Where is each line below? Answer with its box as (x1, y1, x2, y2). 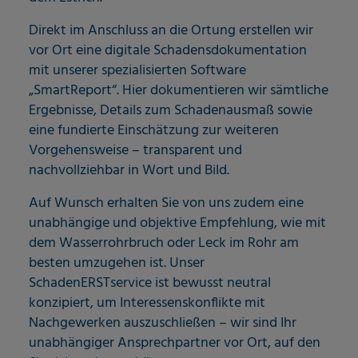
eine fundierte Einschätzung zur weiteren (29, 119, 279, 143)
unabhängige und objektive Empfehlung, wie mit (29, 212, 326, 236)
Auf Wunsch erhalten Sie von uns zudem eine (29, 192, 304, 216)
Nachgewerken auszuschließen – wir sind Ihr (29, 312, 296, 336)
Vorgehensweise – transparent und (29, 139, 242, 163)
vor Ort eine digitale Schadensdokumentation (29, 39, 307, 63)
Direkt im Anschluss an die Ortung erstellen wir (29, 19, 313, 43)
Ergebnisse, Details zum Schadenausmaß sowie (29, 99, 312, 123)
